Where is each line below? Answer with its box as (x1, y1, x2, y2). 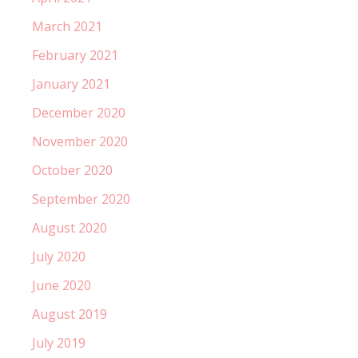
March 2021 (32, 17, 102, 35)
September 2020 (32, 189, 130, 208)
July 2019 (32, 333, 86, 352)
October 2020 (32, 161, 113, 179)
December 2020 (32, 103, 125, 121)
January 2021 (32, 74, 110, 93)
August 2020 (32, 218, 107, 237)
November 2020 (32, 132, 128, 150)
